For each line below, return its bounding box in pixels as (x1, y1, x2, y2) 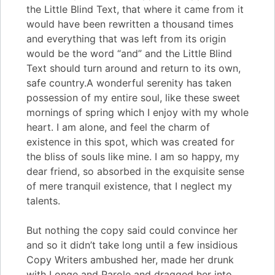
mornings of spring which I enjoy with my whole (26, 106, 249, 119)
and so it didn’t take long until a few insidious (26, 239, 238, 252)
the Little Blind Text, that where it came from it (26, 3, 244, 16)
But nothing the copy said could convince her (26, 224, 238, 237)
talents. (26, 195, 60, 207)
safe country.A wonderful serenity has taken (26, 77, 231, 90)
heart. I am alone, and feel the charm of (26, 121, 210, 134)
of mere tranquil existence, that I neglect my (26, 180, 232, 193)
